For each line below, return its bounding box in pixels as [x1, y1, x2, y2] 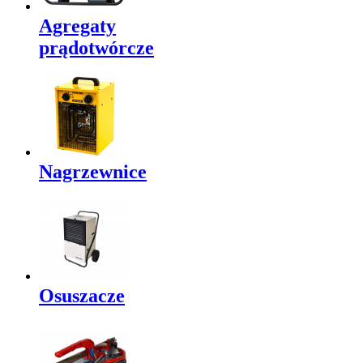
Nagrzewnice [39, 161, 147, 183]
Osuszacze [39, 285, 125, 307]
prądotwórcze [39, 37, 154, 59]
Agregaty [39, 15, 116, 37]
